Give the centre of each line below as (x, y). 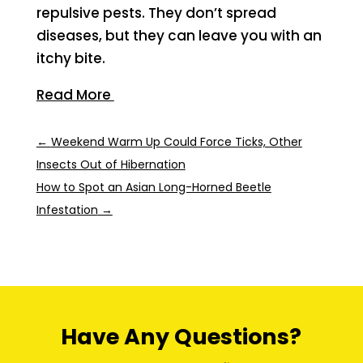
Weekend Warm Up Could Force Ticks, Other (176, 141)
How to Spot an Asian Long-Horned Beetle (154, 187)
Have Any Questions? (181, 336)
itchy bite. (70, 58)
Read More (75, 94)
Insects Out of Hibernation (111, 164)
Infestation (67, 209)
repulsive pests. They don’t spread (156, 13)
